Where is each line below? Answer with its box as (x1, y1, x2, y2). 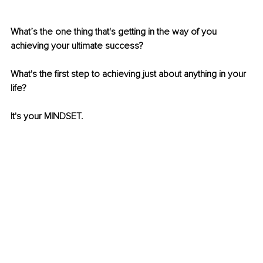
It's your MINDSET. (11, 110, 83, 123)
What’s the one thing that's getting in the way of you (11, 26, 219, 38)
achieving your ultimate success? (11, 40, 146, 52)
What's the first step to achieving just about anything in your (11, 68, 248, 80)
